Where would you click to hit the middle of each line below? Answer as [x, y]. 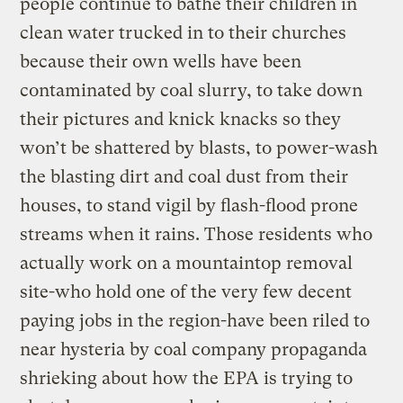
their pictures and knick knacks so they [181, 119]
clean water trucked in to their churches [184, 32]
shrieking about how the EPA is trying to [187, 378]
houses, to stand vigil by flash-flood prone [189, 205]
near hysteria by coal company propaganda [194, 349]
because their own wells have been [161, 61]
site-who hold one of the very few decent [186, 291]
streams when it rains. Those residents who [197, 234]
